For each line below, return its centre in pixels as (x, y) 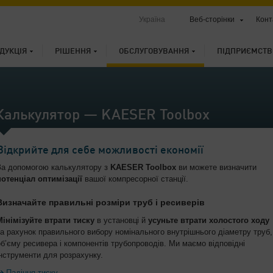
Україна (152, 19)
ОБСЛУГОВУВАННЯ (154, 51)
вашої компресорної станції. (135, 179)
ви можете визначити (216, 167)
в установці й (121, 220)
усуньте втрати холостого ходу (209, 220)
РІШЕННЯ (73, 51)
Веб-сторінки (212, 19)
